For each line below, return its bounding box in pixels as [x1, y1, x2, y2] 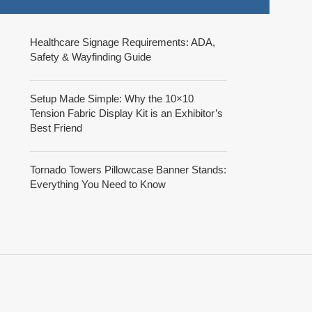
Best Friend [29, 122, 82, 134]
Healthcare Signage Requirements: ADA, [29, 36, 215, 49]
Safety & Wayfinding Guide [29, 51, 151, 63]
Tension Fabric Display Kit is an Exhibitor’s [29, 107, 223, 120]
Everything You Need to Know [29, 178, 166, 191]
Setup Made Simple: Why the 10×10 [29, 93, 194, 105]
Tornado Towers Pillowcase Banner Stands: [29, 164, 226, 176]
